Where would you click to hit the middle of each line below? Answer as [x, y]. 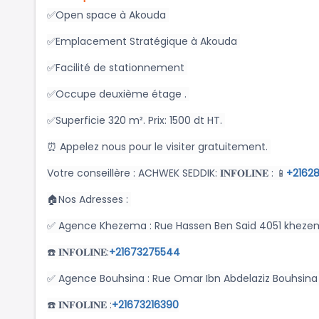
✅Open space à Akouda [108, 15]
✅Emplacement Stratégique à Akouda [143, 42]
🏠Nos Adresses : [89, 200]
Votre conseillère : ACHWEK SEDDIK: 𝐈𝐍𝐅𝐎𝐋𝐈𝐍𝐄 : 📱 [167, 173]
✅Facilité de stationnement [117, 68]
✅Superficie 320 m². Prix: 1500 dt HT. [136, 121]
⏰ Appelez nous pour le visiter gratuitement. [159, 147]
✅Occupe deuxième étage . [118, 94]
